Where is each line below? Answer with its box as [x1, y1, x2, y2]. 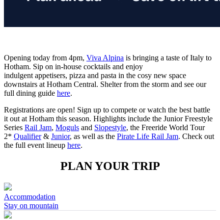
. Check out [178, 132, 214, 141]
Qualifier [14, 132, 41, 141]
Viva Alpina [86, 54, 124, 62]
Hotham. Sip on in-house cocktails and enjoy [4, 62, 143, 71]
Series [4, 123, 25, 132]
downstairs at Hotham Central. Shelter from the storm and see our [4, 80, 206, 89]
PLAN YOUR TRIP [60, 160, 160, 173]
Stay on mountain [4, 201, 58, 210]
